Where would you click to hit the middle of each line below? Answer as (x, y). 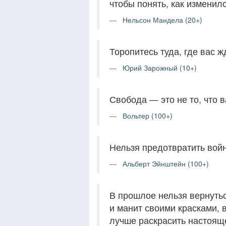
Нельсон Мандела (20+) (162, 20)
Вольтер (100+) (148, 116)
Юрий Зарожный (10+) (160, 68)
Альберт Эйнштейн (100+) (166, 164)
